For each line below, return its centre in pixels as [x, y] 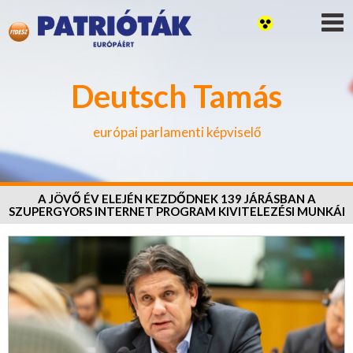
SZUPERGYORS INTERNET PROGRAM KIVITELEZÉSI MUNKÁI [176, 211]
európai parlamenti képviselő [176, 132]
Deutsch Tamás [176, 96]
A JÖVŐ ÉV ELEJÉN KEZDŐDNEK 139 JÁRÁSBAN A [176, 199]
